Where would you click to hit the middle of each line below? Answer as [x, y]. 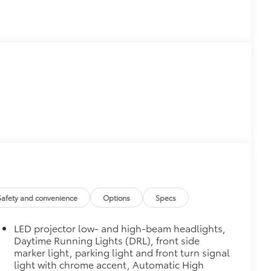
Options [117, 198]
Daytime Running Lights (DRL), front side [107, 240]
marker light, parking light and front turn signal [122, 252]
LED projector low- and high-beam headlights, [120, 228]
